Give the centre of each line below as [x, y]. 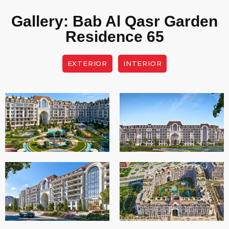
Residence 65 [114, 37]
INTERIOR [143, 64]
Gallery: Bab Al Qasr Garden [114, 21]
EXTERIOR [87, 64]
